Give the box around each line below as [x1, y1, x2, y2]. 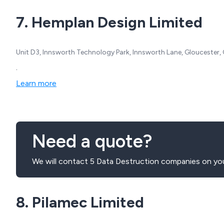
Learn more [16, 78, 56, 88]
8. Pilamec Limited [16, 193, 144, 212]
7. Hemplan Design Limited [16, 13, 202, 32]
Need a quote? [32, 130, 152, 152]
